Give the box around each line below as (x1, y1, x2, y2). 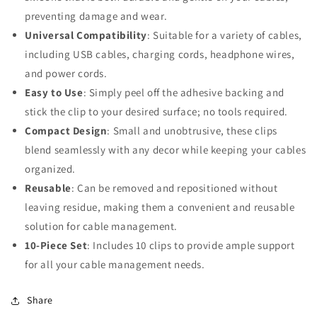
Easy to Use (25, 86, 83, 99)
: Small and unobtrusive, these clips (107, 124, 278, 137)
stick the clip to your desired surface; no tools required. (25, 105, 288, 118)
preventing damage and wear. (25, 9, 168, 23)
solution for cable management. (25, 219, 178, 233)
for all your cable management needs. (25, 258, 205, 271)
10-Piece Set (25, 238, 88, 252)
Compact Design (25, 124, 108, 137)
